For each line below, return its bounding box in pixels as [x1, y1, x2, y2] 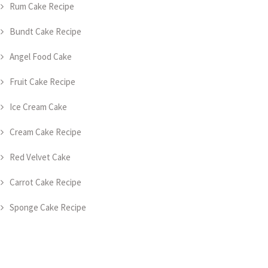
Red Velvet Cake [10, 151, 71, 163]
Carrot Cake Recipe [10, 176, 81, 188]
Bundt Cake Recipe [10, 26, 81, 37]
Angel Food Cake [10, 51, 72, 62]
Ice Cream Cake [10, 101, 67, 112]
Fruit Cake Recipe [10, 76, 75, 87]
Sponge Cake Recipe [10, 202, 86, 213]
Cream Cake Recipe [10, 126, 81, 138]
